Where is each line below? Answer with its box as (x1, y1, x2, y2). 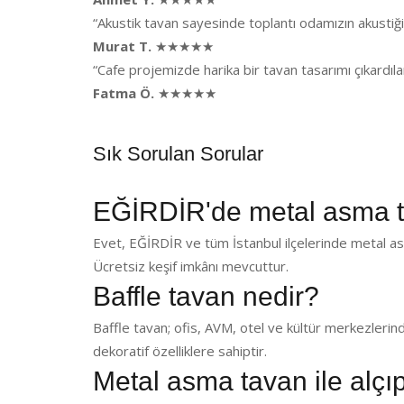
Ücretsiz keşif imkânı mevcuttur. (93, 257, 289, 275)
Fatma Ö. (93, 84, 154, 102)
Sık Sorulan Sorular (93, 142, 263, 165)
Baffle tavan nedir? (93, 281, 319, 311)
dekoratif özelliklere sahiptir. (93, 342, 267, 360)
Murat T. (93, 37, 151, 55)
